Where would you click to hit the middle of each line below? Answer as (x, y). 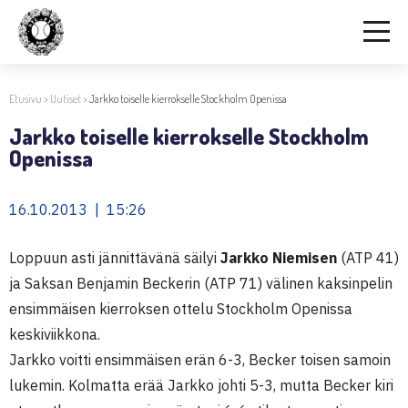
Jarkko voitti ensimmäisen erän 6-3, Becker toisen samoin (200, 360)
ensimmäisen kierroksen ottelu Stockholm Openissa (181, 309)
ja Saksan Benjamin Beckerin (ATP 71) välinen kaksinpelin (201, 283)
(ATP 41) (368, 258)
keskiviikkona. (55, 334)
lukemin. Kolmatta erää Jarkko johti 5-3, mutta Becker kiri (201, 385)
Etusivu (25, 99)
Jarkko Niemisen (279, 258)
